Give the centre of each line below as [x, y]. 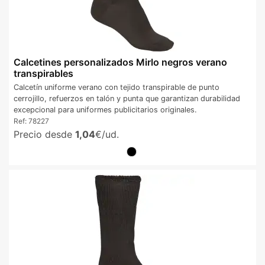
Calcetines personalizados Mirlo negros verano [120, 62]
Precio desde [44, 134]
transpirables [43, 73]
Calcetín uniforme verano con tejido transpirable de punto [117, 87]
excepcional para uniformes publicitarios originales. [105, 109]
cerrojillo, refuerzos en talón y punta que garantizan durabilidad [127, 98]
